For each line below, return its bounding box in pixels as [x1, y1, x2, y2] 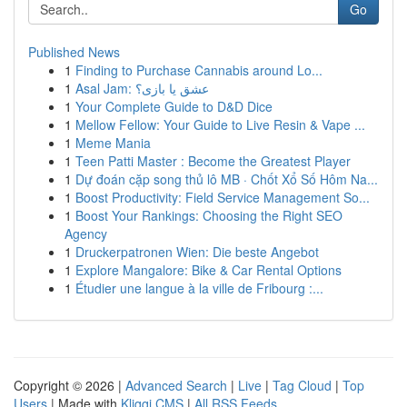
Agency [65, 224, 107, 243]
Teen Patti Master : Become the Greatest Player [75, 152, 351, 170]
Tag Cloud [273, 376, 332, 394]
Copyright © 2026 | [14, 376, 125, 394]
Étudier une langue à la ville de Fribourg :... [75, 279, 323, 297]
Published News [28, 43, 120, 61]
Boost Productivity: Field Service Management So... [75, 188, 370, 206]
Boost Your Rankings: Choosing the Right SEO [75, 206, 342, 224]
